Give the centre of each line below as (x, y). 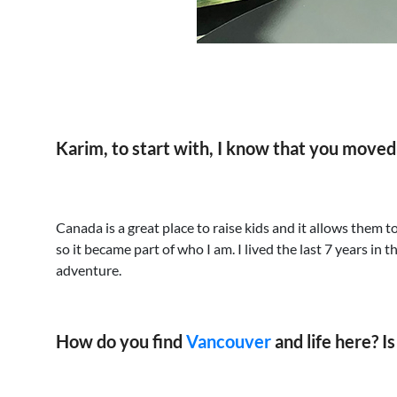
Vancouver (229, 341)
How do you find (121, 341)
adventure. (89, 270)
